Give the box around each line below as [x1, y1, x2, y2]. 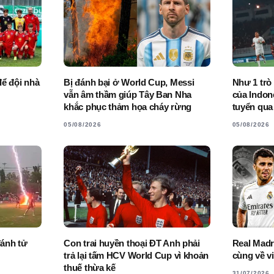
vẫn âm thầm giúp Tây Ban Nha [64, 89, 191, 100]
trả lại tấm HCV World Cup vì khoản [64, 250, 209, 261]
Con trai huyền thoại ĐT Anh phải [64, 238, 200, 249]
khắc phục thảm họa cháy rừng [64, 101, 191, 112]
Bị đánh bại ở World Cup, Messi [64, 76, 194, 87]
